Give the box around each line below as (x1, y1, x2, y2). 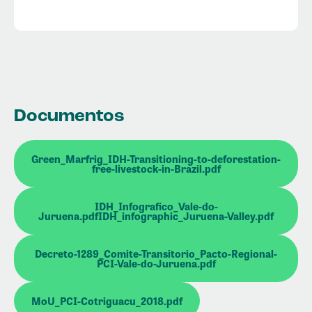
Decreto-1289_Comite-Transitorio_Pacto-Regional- (35, 245, 277, 261)
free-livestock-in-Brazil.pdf (91, 160, 221, 176)
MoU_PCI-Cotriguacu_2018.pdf (31, 292, 182, 309)
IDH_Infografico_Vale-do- (94, 198, 218, 214)
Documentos (14, 107, 125, 126)
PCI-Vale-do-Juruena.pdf (96, 255, 216, 271)
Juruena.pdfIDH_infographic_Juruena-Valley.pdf (38, 208, 274, 224)
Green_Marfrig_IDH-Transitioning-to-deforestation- (31, 150, 281, 166)
